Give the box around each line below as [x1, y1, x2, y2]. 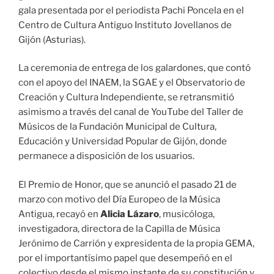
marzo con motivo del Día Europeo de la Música [18, 193, 220, 205]
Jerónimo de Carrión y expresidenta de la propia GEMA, [18, 237, 254, 249]
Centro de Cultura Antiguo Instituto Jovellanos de [18, 19, 232, 31]
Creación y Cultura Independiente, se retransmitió [18, 92, 234, 103]
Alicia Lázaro [100, 208, 159, 220]
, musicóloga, [159, 208, 215, 220]
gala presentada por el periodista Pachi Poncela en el [18, 4, 244, 16]
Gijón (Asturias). [18, 34, 86, 45]
